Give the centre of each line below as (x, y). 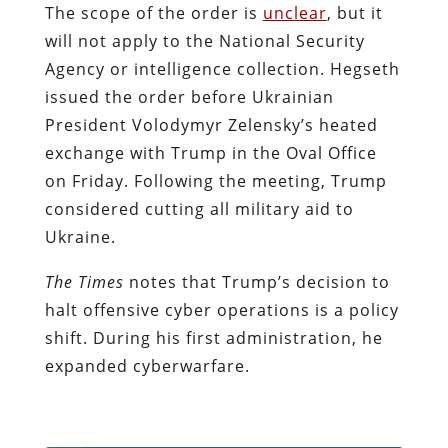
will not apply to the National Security (204, 40)
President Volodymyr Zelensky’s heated (211, 124)
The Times (84, 281)
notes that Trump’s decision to (256, 281)
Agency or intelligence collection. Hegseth (222, 68)
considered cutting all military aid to (199, 208)
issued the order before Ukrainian (189, 96)
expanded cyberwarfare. (149, 365)
